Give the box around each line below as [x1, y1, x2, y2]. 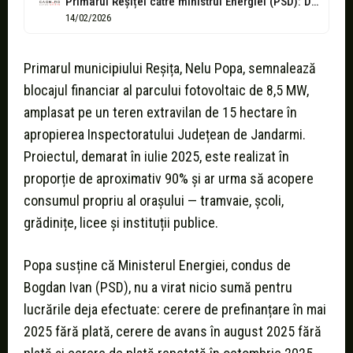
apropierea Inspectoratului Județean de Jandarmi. [24, 126, 306, 143]
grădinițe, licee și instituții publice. [24, 214, 218, 232]
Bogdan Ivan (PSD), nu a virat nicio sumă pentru [24, 279, 292, 296]
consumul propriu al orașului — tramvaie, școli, [24, 192, 284, 210]
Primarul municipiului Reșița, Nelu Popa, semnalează [24, 60, 316, 77]
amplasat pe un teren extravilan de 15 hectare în [24, 104, 297, 121]
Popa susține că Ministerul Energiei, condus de [24, 257, 291, 274]
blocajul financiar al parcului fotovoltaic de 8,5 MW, [24, 82, 309, 99]
